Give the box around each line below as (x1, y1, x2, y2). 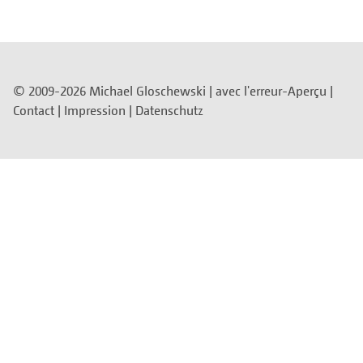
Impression (64, 101, 126, 118)
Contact (13, 101, 54, 118)
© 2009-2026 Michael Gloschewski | (13, 82, 216, 99)
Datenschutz (135, 101, 203, 118)
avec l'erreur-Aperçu (216, 82, 327, 99)
